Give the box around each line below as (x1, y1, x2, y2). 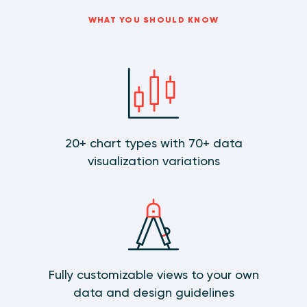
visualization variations (87, 153, 220, 168)
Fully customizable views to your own (48, 267, 259, 282)
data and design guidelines (73, 284, 234, 299)
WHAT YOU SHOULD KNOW (88, 14, 219, 25)
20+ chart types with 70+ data (64, 135, 243, 150)
